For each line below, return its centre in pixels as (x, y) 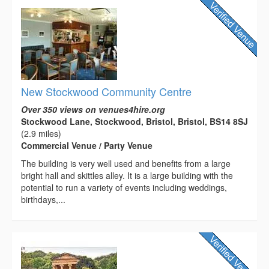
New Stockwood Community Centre (106, 91)
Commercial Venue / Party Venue (87, 145)
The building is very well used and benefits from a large (126, 163)
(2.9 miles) (41, 133)
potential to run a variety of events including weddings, (124, 187)
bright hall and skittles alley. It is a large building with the (127, 175)
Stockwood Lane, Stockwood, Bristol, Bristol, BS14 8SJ (134, 121)
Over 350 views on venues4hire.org (93, 109)
